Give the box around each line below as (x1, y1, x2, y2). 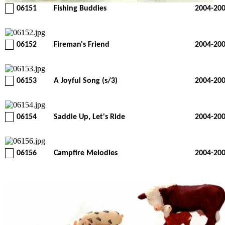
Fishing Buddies (54, 5, 106, 13)
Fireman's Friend (54, 41, 109, 49)
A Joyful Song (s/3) (54, 77, 118, 85)
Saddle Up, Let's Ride (54, 113, 125, 121)
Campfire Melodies (54, 149, 118, 157)
